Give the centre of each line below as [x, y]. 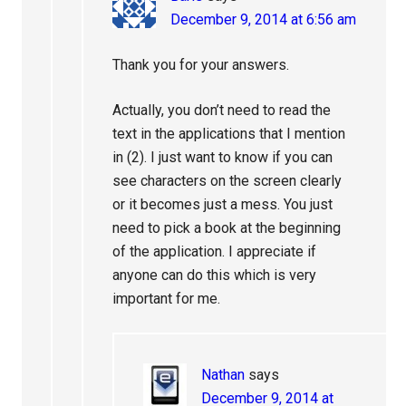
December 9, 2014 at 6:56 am [264, 19]
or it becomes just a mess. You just [223, 204]
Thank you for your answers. [201, 65]
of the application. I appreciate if [215, 251]
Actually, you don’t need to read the [222, 110]
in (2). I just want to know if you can [223, 157]
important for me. [167, 299]
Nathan [223, 375]
